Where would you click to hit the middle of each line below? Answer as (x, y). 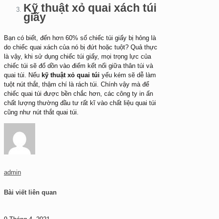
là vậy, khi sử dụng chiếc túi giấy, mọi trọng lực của (77, 57)
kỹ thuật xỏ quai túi (71, 75)
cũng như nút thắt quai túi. (41, 112)
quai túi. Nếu (23, 75)
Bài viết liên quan (30, 192)
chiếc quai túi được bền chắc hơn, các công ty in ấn (78, 94)
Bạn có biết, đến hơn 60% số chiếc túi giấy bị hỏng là (80, 38)
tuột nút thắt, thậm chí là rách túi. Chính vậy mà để (77, 85)
